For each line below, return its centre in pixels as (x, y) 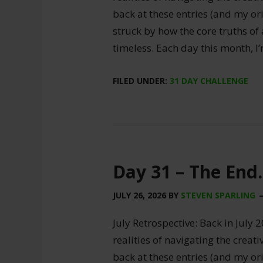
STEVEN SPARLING (218, 195)
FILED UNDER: (141, 81)
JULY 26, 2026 (139, 195)
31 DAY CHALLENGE (209, 81)
